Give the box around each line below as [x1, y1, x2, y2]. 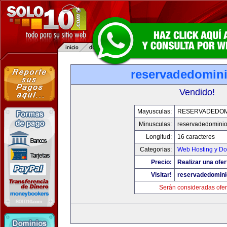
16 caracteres [177, 133, 215, 140]
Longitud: [146, 133, 172, 140]
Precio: [151, 159, 172, 166]
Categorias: [140, 146, 172, 153]
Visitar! [151, 171, 172, 178]
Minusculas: [139, 121, 172, 128]
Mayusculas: [137, 108, 172, 115]
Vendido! [179, 87, 215, 97]
